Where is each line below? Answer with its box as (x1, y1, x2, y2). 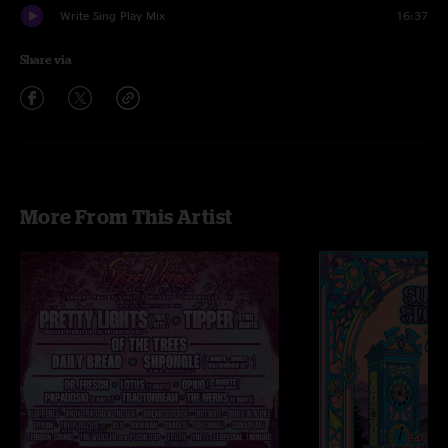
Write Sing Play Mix (60, 9, 165, 22)
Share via (20, 53, 72, 66)
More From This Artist (20, 205, 233, 228)
